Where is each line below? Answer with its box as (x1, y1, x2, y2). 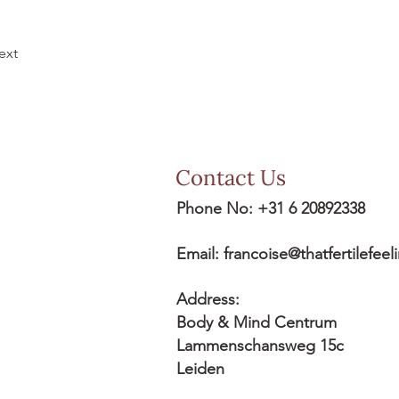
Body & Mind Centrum (176, 313, 337, 332)
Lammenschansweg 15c (176, 336, 344, 355)
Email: (176, 244, 224, 264)
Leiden (176, 359, 224, 379)
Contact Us (175, 164, 286, 191)
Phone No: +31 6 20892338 (176, 199, 365, 218)
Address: (176, 289, 240, 309)
